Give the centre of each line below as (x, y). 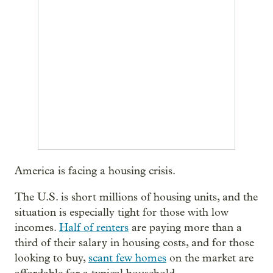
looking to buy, (51, 258)
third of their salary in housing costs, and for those (134, 243)
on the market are (210, 258)
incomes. (37, 227)
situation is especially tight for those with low (122, 212)
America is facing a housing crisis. (95, 171)
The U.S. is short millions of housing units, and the (136, 197)
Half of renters (94, 227)
